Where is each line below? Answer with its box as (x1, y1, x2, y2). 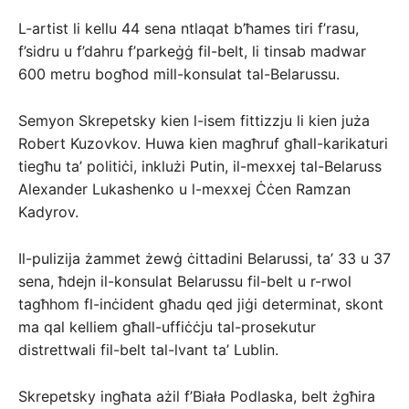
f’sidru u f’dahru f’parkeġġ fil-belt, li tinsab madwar (18, 42, 366, 61)
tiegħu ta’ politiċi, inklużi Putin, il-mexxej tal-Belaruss (18, 157, 382, 176)
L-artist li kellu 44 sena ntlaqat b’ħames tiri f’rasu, (18, 19, 359, 38)
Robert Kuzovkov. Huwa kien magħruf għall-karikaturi (18, 134, 388, 153)
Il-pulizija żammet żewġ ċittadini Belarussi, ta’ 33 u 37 (18, 249, 391, 268)
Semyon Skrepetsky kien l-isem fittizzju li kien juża (18, 111, 370, 131)
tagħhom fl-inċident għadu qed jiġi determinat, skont (18, 295, 383, 314)
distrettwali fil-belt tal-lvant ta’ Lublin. (18, 341, 278, 360)
